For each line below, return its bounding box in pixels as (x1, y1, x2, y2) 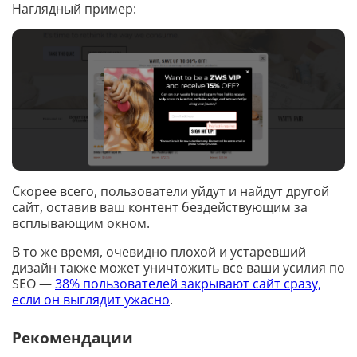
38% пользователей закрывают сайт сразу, (55, 275, 321, 293)
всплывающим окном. (12, 214, 150, 233)
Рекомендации (12, 328, 133, 348)
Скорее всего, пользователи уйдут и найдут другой (12, 182, 329, 201)
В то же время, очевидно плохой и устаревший (12, 243, 306, 261)
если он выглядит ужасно (12, 291, 170, 309)
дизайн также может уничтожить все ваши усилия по (12, 259, 345, 277)
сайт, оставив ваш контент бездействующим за (12, 198, 308, 217)
